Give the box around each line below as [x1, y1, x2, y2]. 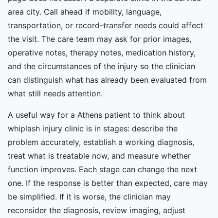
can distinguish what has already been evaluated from [8, 74, 207, 85]
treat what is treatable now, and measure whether [8, 150, 191, 161]
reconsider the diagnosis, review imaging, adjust [8, 205, 185, 215]
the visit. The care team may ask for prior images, [8, 34, 191, 44]
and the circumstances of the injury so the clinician [8, 61, 195, 71]
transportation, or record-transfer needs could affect [8, 20, 203, 30]
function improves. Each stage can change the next [8, 164, 197, 174]
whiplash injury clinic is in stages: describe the [8, 123, 178, 133]
